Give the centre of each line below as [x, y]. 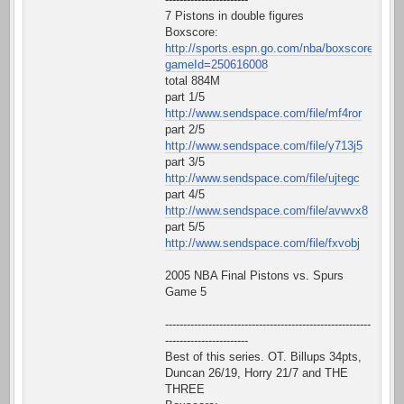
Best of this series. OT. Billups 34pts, [263, 357]
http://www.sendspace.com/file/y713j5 [264, 146]
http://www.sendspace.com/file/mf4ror [263, 114]
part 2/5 [185, 130]
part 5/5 [185, 227]
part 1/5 [185, 97]
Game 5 [186, 292]
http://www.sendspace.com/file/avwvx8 [266, 211]
